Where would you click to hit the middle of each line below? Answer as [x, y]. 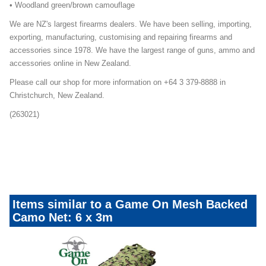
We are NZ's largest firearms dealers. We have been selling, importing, [131, 24]
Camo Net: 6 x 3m [63, 218]
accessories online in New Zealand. [70, 64]
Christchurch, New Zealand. [57, 96]
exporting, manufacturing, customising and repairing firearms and [121, 37]
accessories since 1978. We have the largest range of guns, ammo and [132, 50]
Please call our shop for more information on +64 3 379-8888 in [118, 83]
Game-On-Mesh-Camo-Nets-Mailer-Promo [81, 134]
